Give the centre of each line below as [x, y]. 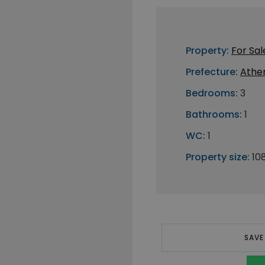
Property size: [218, 157]
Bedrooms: [212, 93]
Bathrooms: [214, 114]
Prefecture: [212, 72]
